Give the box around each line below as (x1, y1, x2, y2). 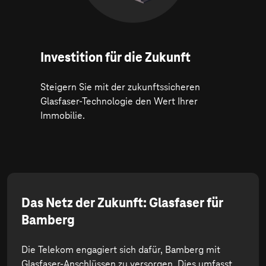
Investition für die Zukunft (40, 49, 191, 65)
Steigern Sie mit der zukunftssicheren (40, 81, 200, 93)
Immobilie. (40, 109, 85, 122)
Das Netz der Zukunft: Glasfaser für (21, 195, 223, 211)
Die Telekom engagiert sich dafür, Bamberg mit (21, 243, 220, 256)
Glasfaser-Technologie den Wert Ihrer (40, 95, 198, 107)
